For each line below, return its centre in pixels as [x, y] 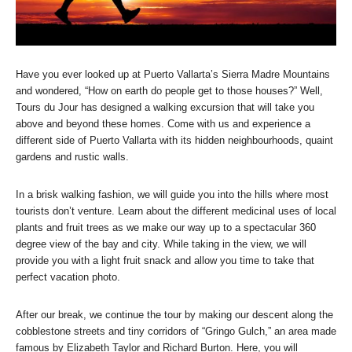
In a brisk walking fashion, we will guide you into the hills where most [172, 194]
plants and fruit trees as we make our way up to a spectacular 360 [166, 227]
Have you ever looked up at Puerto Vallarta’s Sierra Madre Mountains [173, 74]
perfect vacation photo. [68, 277]
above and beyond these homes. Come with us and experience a [163, 123]
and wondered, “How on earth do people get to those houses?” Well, [169, 90]
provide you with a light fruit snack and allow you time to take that [165, 260]
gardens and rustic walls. [72, 156]
